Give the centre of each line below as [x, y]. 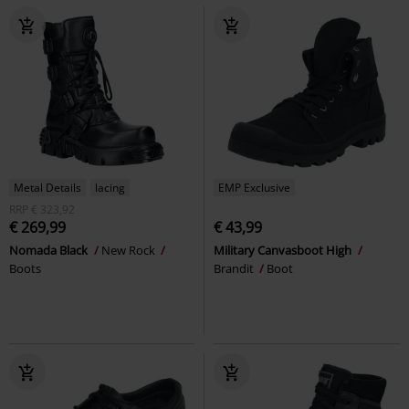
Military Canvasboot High [284, 250]
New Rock [130, 250]
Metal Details [47, 187]
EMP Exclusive [254, 187]
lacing [110, 187]
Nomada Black [50, 250]
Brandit [235, 268]
